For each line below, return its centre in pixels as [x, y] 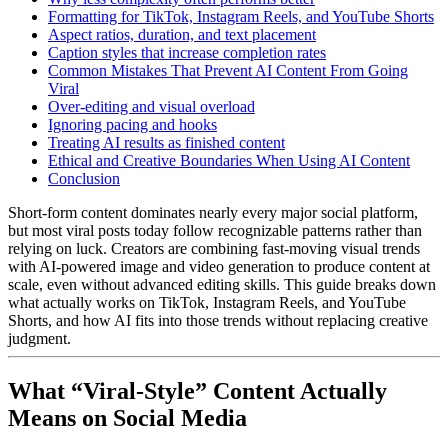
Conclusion [84, 178]
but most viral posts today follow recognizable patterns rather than [215, 230]
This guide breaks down [360, 284]
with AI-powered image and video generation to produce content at [219, 266]
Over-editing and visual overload [151, 106]
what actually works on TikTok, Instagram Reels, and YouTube [207, 302]
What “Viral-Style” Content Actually [197, 390]
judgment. [39, 338]
